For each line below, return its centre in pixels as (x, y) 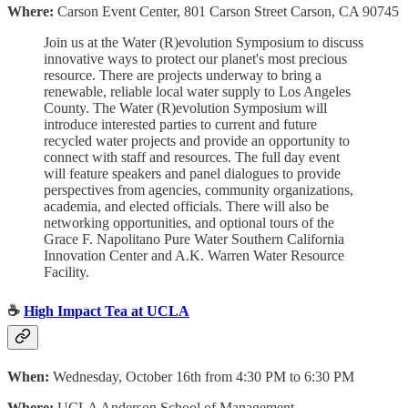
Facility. (66, 272)
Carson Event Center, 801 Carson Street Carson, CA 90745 (226, 12)
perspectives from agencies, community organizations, (199, 190)
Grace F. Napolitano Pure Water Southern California (194, 240)
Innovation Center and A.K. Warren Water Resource (194, 256)
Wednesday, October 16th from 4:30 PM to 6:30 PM (204, 376)
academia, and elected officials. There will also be (186, 207)
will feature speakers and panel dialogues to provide (192, 174)
